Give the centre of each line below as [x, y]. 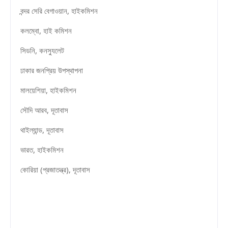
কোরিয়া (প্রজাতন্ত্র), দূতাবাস [54, 169]
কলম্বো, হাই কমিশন [45, 30]
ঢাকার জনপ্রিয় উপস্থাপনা [51, 70]
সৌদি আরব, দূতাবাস [43, 110]
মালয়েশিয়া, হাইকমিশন [47, 90]
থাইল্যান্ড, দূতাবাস [41, 130]
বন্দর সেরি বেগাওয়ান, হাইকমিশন [58, 10]
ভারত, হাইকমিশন [41, 149]
